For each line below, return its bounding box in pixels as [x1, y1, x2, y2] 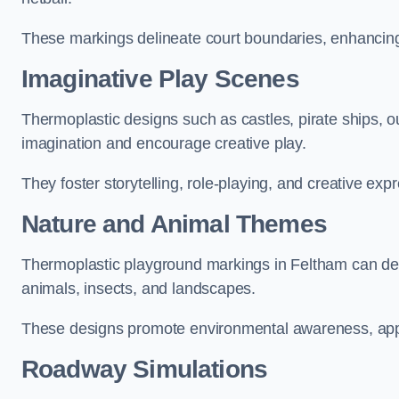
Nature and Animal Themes [21, 210, 327, 238]
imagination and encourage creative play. [21, 134, 306, 152]
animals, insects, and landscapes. [21, 280, 256, 297]
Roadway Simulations [21, 355, 268, 383]
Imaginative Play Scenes [21, 65, 299, 93]
